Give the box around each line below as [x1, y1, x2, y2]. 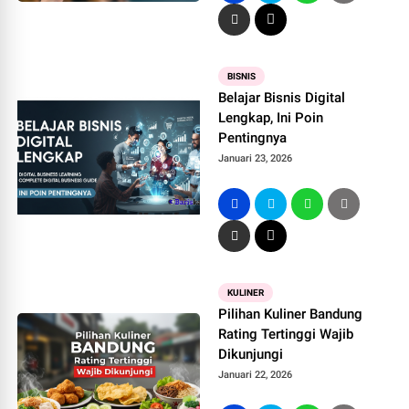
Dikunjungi [218, 346, 284, 362]
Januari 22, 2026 [218, 369, 293, 381]
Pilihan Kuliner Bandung [218, 306, 363, 322]
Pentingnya [218, 130, 288, 146]
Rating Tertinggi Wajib [218, 326, 354, 342]
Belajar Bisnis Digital [218, 89, 346, 106]
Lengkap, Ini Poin [218, 110, 324, 126]
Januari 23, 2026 [218, 152, 293, 164]
